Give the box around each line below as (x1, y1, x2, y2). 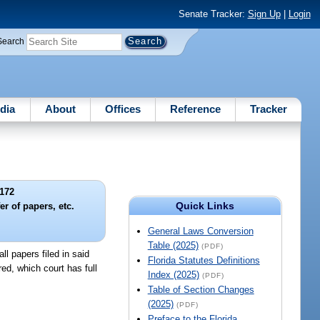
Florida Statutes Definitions (147, 255, 260, 266)
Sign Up (247, 9, 281, 20)
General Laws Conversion (147, 226, 254, 237)
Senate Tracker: (178, 9, 248, 20)
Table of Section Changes (147, 284, 254, 296)
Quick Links (176, 200, 235, 212)
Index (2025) (147, 269, 199, 281)
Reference (170, 102, 221, 115)
